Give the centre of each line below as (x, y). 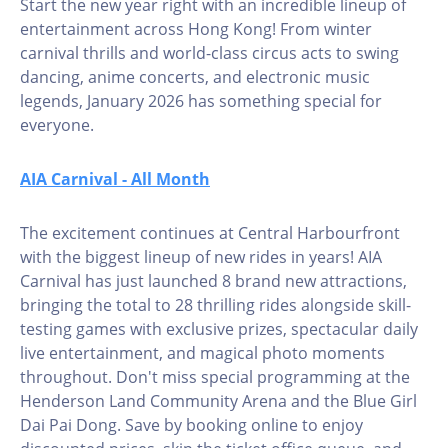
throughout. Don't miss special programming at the (215, 377)
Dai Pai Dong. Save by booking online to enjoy (191, 425)
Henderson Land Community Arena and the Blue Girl (218, 401)
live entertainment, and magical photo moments (202, 353)
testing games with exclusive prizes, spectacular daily (219, 329)
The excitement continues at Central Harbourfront (210, 233)
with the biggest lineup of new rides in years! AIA (201, 257)
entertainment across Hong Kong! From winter (196, 29)
